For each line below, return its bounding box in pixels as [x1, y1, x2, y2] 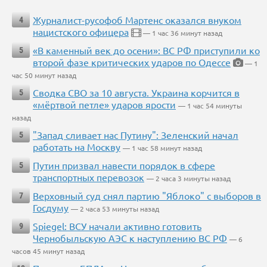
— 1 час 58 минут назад [123, 143, 202, 153]
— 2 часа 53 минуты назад [71, 204, 159, 214]
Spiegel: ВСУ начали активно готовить [33, 220, 201, 232]
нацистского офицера [33, 26, 129, 38]
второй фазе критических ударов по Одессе [33, 56, 231, 69]
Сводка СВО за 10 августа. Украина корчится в [33, 86, 240, 99]
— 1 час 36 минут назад [141, 28, 222, 38]
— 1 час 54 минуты [178, 101, 242, 111]
